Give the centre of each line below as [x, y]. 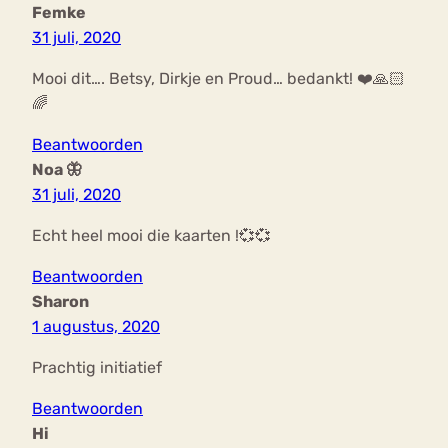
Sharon [60, 302]
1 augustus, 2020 [96, 327]
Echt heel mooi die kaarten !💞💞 [151, 236]
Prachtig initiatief [97, 368]
